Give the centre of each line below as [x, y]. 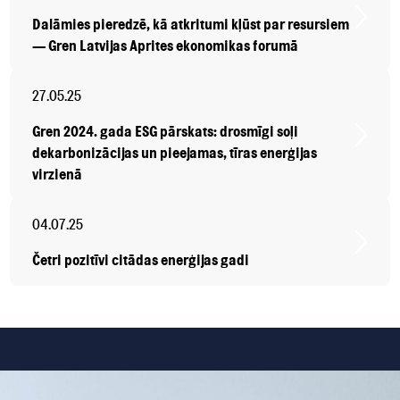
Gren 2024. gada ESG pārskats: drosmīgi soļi [165, 131]
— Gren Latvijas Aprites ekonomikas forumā [165, 45]
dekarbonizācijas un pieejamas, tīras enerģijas [175, 152]
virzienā [57, 174]
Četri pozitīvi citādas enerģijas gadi [141, 259]
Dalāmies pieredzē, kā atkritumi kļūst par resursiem [191, 24]
